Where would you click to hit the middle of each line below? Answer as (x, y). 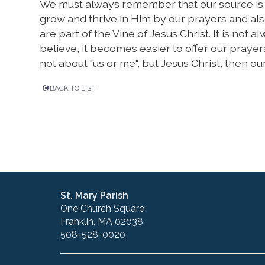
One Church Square (102, 209)
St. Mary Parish (94, 196)
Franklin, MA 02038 (102, 222)
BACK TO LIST (73, 88)
